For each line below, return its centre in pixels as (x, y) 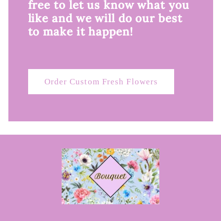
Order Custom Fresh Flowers (101, 82)
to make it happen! (80, 31)
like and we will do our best (105, 18)
